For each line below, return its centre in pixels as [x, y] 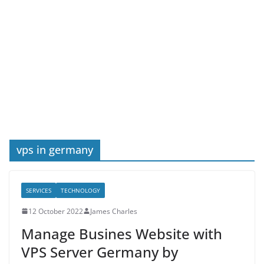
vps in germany [55, 149]
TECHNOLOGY [80, 190]
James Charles [114, 211]
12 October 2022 [56, 211]
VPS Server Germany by [100, 252]
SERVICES [39, 190]
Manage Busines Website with [122, 233]
